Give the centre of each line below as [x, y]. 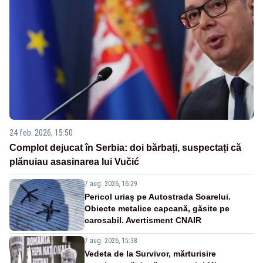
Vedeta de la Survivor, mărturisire [150, 253]
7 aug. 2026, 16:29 [111, 183]
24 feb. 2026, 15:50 [41, 132]
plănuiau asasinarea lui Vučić [74, 161]
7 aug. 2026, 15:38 [111, 240]
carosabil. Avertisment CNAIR [143, 220]
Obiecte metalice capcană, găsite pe [157, 208]
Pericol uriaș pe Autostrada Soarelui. [158, 196]
